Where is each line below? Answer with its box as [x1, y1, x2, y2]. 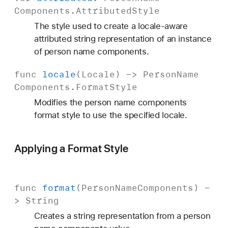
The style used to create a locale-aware [34, 20, 188, 31]
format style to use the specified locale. [34, 109, 187, 120]
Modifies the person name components [34, 97, 187, 107]
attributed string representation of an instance [34, 33, 212, 44]
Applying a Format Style [14, 141, 129, 155]
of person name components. [34, 46, 149, 56]
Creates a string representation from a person [34, 211, 211, 221]
